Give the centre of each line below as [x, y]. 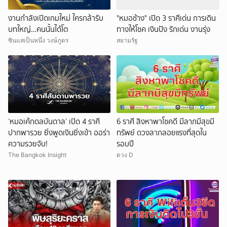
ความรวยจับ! [28, 144]
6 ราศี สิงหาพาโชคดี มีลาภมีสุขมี [165, 121]
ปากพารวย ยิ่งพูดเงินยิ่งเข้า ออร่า [59, 133]
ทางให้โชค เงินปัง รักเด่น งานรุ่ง [163, 30]
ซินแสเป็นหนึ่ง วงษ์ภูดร [38, 41]
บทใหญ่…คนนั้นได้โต [38, 30]
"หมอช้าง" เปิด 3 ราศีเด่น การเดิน [166, 18]
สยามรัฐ [127, 41]
